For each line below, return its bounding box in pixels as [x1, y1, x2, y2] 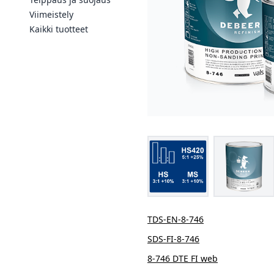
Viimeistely [29, 9, 73, 20]
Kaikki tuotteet [29, 23, 88, 35]
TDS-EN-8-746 [147, 213, 204, 225]
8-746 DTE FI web [147, 253, 218, 264]
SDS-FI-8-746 [147, 233, 199, 245]
